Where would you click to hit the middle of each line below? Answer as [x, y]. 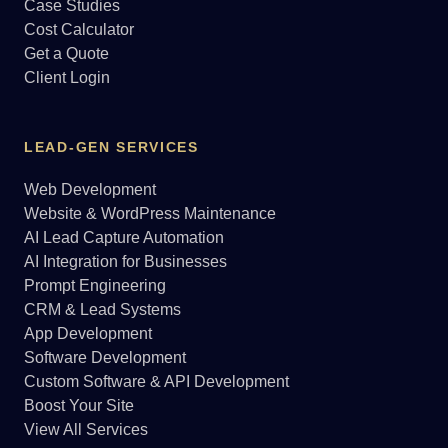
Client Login [67, 78]
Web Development [90, 190]
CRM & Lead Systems [102, 310]
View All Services [86, 430]
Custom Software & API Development [156, 382]
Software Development [105, 358]
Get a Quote [66, 54]
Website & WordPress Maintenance [150, 214]
